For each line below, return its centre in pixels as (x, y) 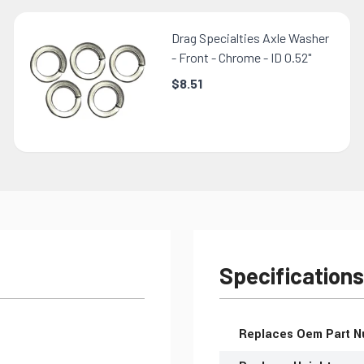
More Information (265, 327)
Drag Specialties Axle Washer (251, 37)
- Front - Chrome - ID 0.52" (242, 57)
